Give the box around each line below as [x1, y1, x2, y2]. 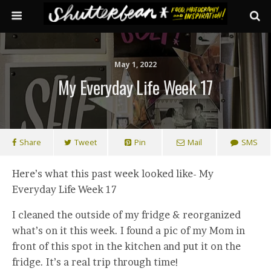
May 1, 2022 [114, 59, 157, 70]
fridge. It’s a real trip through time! [12, 256, 181, 268]
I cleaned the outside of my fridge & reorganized [12, 209, 241, 221]
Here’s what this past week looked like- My [12, 168, 214, 180]
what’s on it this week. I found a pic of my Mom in [12, 224, 245, 237]
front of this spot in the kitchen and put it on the [12, 240, 241, 252]
